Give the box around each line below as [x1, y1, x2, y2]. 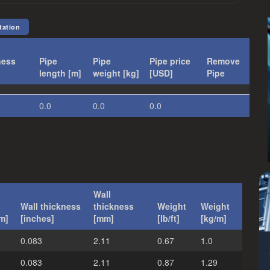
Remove [207, 55, 240, 67]
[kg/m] [201, 212, 227, 224]
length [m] [39, 67, 81, 79]
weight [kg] [93, 67, 139, 79]
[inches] [20, 212, 54, 224]
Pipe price [149, 55, 190, 67]
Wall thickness [20, 200, 81, 212]
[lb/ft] [157, 212, 180, 224]
